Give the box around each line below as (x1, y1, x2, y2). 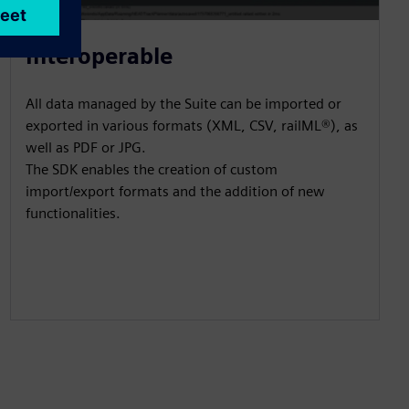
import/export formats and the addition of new (25, 183, 325, 201)
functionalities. (25, 204, 121, 223)
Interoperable (25, 43, 173, 70)
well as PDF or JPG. (25, 139, 146, 157)
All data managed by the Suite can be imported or (25, 95, 341, 113)
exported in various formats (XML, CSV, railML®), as (25, 117, 358, 135)
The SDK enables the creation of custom (25, 161, 278, 179)
